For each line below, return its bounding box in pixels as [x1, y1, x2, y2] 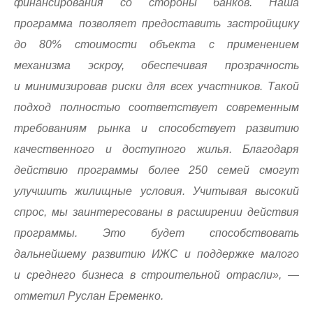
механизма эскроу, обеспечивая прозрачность [14, 59, 299, 71]
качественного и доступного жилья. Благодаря [14, 143, 299, 155]
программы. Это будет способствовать [14, 227, 299, 239]
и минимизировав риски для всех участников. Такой [14, 80, 299, 92]
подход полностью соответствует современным [14, 101, 299, 113]
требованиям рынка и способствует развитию [14, 122, 299, 134]
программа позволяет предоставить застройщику [14, 17, 299, 29]
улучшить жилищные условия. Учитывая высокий [14, 185, 299, 197]
